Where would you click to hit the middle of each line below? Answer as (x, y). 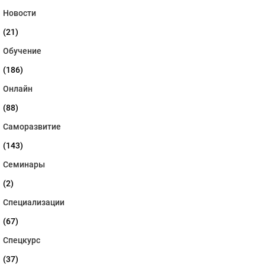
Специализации (34, 203)
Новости (20, 13)
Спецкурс (22, 240)
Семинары (24, 165)
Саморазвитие (32, 127)
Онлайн (18, 89)
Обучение (22, 51)
